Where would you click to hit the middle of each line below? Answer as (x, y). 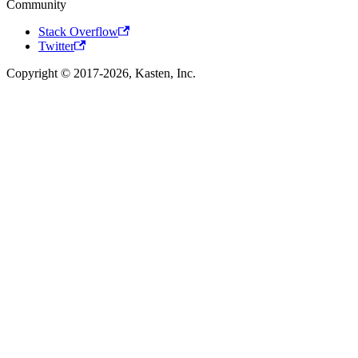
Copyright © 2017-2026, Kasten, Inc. (101, 74)
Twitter (56, 46)
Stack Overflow (78, 32)
